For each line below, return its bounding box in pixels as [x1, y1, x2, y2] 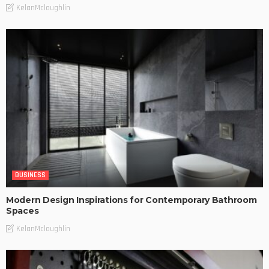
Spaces [6, 205, 39, 217]
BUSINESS [15, 171, 46, 180]
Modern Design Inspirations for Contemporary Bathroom [6, 195, 257, 206]
